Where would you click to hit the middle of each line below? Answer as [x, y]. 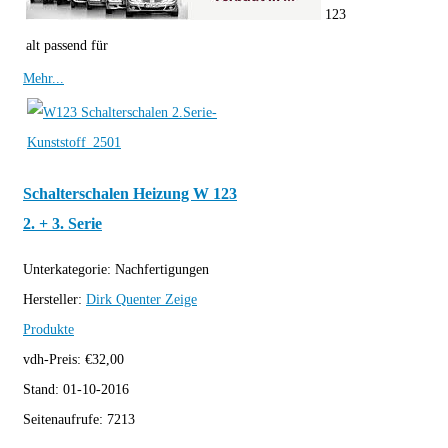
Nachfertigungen [162, 270]
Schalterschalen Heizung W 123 [130, 193]
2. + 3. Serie [62, 223]
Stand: [43, 390]
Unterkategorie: [69, 270]
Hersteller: [54, 300]
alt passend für [67, 46]
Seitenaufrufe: [65, 420]
